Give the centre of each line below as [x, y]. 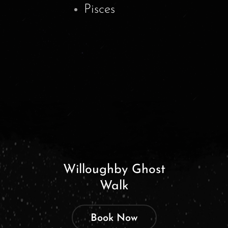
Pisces [99, 9]
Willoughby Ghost [114, 170]
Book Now [114, 218]
